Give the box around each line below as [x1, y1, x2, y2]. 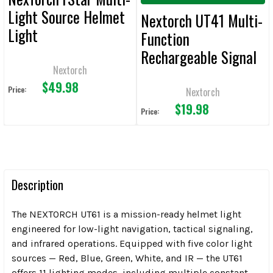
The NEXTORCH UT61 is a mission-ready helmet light [12, 208, 241, 221]
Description [12, 175, 63, 194]
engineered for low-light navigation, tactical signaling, [12, 223, 253, 235]
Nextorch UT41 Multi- [141, 9, 263, 32]
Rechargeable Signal [141, 46, 257, 69]
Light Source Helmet [8, 5, 125, 29]
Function [141, 27, 190, 51]
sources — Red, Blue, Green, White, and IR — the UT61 [12, 252, 243, 264]
